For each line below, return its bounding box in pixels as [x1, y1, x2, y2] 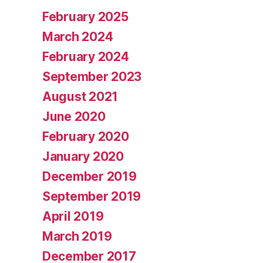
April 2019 [42, 208, 104, 224]
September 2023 [42, 69, 142, 84]
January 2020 [42, 149, 124, 164]
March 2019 [42, 228, 112, 244]
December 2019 [42, 168, 137, 184]
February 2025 [42, 9, 129, 24]
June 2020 [42, 109, 106, 124]
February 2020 [42, 129, 129, 144]
